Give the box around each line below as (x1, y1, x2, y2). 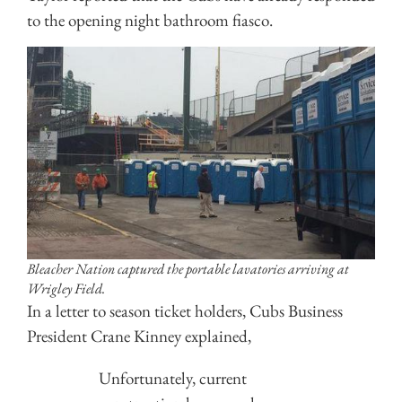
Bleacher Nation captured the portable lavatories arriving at (27, 258, 349, 278)
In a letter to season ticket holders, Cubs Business (27, 299, 343, 322)
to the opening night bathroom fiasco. (27, 9, 273, 32)
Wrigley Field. (27, 278, 105, 298)
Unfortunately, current (99, 366, 247, 389)
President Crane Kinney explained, (27, 324, 251, 347)
